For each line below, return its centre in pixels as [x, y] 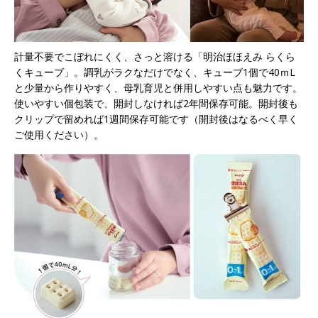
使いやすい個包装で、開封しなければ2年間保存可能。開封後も [156, 103]
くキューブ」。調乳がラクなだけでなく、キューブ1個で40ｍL [155, 72]
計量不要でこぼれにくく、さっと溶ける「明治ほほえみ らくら [155, 56]
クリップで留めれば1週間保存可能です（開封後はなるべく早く [156, 119]
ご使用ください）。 [59, 134]
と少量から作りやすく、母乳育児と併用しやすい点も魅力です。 [158, 87]
